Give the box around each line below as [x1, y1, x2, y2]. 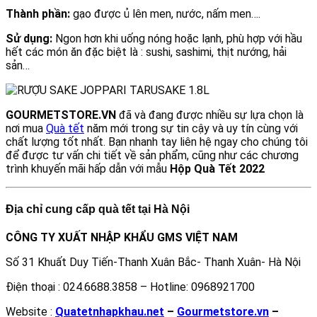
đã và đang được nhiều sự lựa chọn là [116, 108, 304, 122]
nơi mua [6, 121, 46, 135]
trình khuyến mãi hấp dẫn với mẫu [6, 161, 170, 175]
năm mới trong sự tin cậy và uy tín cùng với [84, 121, 298, 135]
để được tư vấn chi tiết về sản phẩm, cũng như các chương [6, 148, 299, 162]
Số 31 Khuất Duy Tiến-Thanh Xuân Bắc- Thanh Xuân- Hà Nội [6, 255, 301, 270]
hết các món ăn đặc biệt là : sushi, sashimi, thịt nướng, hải [6, 45, 287, 59]
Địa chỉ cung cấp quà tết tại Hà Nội [6, 202, 190, 215]
